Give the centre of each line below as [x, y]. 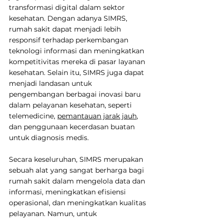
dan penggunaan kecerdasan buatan [73, 127]
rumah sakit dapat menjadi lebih [66, 29]
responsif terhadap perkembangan [70, 40]
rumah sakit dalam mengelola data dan [78, 181]
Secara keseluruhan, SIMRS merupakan [77, 159]
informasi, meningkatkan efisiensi [68, 192]
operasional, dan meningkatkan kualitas [78, 203]
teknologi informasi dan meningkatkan [77, 51]
